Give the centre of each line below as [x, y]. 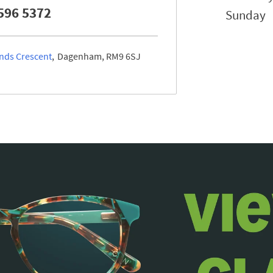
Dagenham [80, 56]
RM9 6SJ [123, 56]
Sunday [245, 15]
